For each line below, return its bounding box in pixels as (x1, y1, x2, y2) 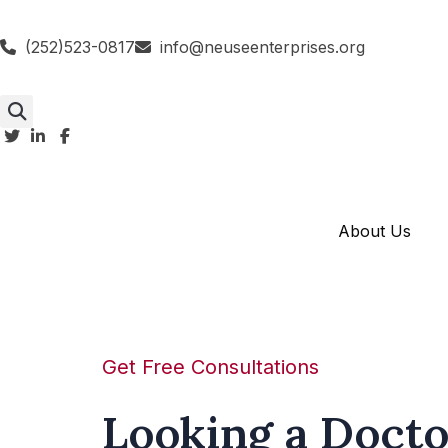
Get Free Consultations (102, 355, 319, 380)
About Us (338, 221, 411, 242)
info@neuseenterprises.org (160, 37, 365, 57)
